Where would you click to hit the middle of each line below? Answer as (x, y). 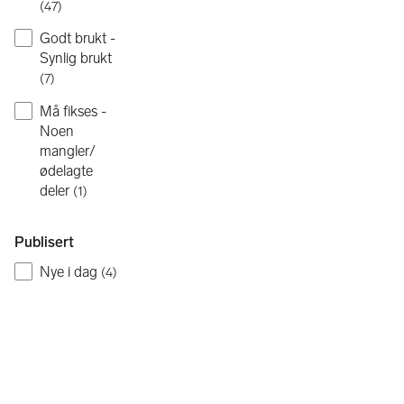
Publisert (44, 242)
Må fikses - (73, 111)
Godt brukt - (78, 39)
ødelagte (66, 170)
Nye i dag (69, 271)
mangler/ (68, 151)
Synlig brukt (76, 59)
